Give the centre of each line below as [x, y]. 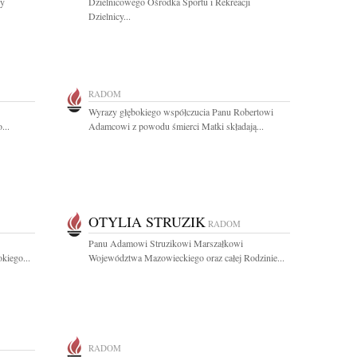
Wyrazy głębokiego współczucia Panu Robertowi [181, 112]
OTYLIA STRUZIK [147, 222]
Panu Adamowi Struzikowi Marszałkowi [166, 243]
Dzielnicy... [110, 16]
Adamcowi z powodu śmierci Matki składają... [176, 126]
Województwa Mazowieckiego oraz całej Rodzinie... [186, 257]
